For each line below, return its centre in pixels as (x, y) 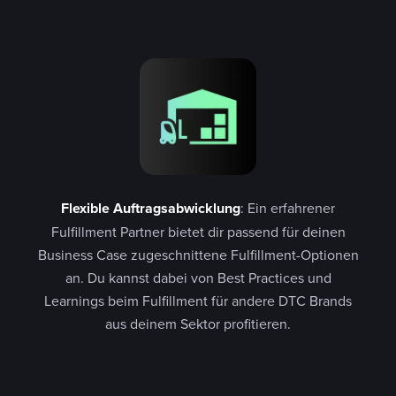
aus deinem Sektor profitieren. (198, 323)
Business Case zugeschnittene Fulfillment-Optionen (198, 254)
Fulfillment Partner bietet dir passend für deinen (198, 231)
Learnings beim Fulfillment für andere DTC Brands (198, 300)
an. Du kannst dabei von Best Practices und (198, 277)
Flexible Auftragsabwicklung (151, 208)
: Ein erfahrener (288, 207)
